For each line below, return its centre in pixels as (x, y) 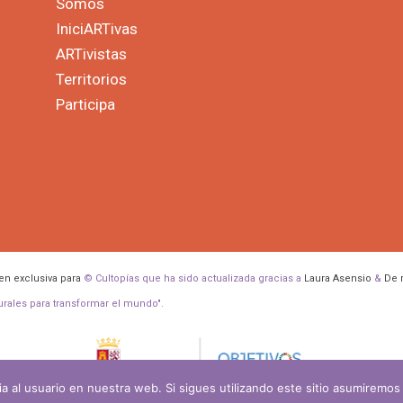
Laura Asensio (338, 278)
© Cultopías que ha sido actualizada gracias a (193, 278)
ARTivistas (91, 54)
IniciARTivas (96, 28)
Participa (85, 104)
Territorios (91, 79)
